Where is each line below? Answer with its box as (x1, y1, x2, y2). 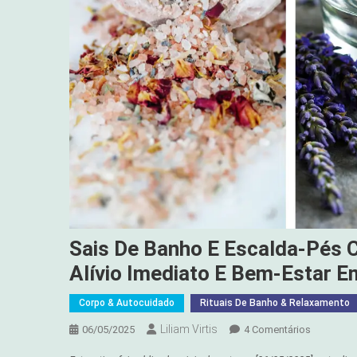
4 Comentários (244, 323, 311, 335)
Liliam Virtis (160, 322, 218, 335)
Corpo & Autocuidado (79, 296, 175, 308)
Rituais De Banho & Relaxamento (200, 296, 350, 308)
